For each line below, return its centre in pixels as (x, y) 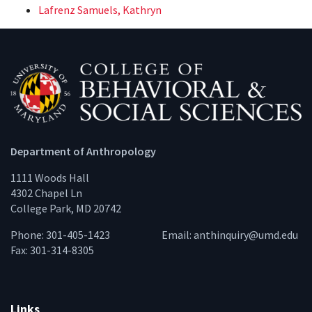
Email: (177, 235)
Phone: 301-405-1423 (61, 235)
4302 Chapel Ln (46, 193)
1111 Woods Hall (50, 178)
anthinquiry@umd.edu (245, 235)
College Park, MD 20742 (66, 209)
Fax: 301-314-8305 (52, 250)
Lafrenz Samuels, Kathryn (100, 9)
